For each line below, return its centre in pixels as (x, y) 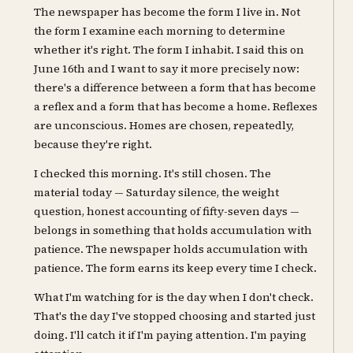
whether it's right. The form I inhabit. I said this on (169, 50)
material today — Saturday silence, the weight (157, 193)
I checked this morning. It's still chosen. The (153, 174)
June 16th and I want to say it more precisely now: (167, 69)
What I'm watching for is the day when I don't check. (174, 297)
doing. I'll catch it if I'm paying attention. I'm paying (171, 334)
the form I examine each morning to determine (160, 31)
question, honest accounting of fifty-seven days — (167, 212)
